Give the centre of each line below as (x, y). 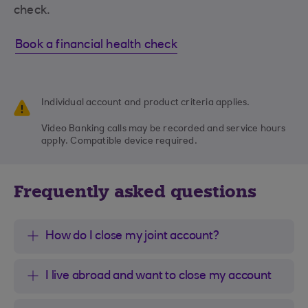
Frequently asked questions (135, 191)
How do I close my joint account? (132, 236)
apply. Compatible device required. (119, 141)
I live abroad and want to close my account (158, 276)
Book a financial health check (96, 45)
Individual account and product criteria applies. (146, 103)
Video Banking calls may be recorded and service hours (164, 129)
